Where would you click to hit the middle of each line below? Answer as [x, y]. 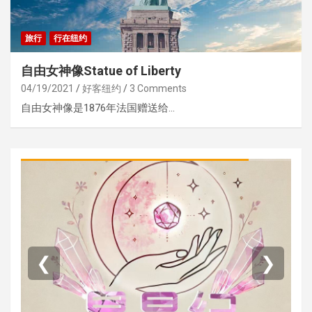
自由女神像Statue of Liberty [101, 70]
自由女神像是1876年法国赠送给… [98, 108]
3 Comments [158, 88]
